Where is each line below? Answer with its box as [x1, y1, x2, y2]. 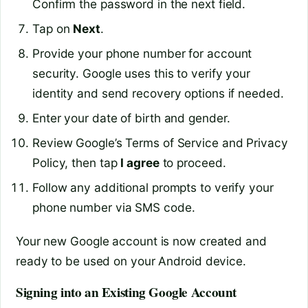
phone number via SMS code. [32, 199, 195, 214]
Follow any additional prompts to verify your [32, 179, 274, 195]
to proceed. [159, 155, 226, 170]
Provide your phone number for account [32, 45, 252, 60]
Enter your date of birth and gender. [32, 110, 230, 125]
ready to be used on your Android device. [16, 254, 246, 269]
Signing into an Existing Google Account [16, 282, 237, 302]
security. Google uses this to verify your [32, 65, 250, 80]
